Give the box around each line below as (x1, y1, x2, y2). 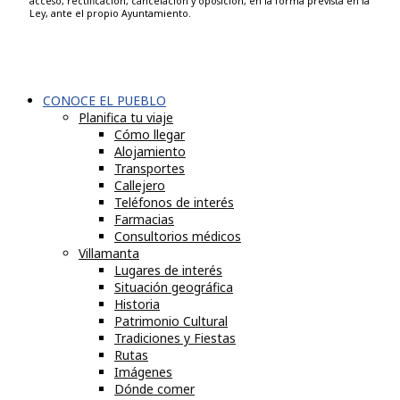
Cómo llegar (114, 126, 185, 144)
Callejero (114, 177, 165, 195)
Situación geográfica (114, 279, 233, 296)
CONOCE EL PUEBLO (43, 92, 166, 110)
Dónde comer (114, 380, 195, 398)
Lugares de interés (114, 262, 222, 279)
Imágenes (114, 363, 172, 381)
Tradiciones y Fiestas (114, 329, 236, 347)
